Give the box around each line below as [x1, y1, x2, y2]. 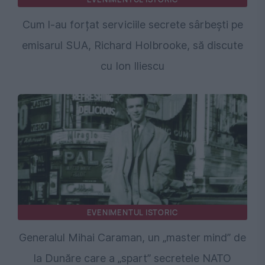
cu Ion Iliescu [101, 59, 164, 72]
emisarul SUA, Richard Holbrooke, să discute [22, 38, 243, 51]
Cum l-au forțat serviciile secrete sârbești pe [22, 18, 243, 31]
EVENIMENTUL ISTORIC [86, 206, 179, 218]
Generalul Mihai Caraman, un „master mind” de [19, 231, 246, 244]
